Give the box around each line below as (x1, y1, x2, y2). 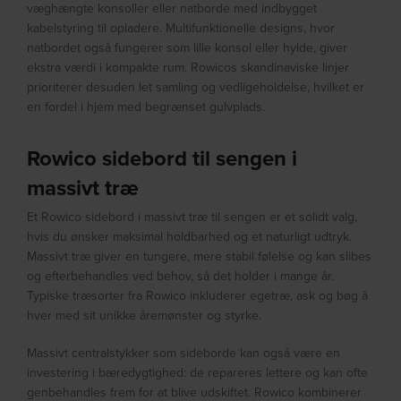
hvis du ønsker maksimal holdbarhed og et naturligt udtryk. (27, 227, 353, 246)
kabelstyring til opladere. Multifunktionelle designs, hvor (27, 19, 336, 38)
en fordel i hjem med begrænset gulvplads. (27, 98, 266, 116)
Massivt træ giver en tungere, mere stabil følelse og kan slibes (27, 247, 372, 266)
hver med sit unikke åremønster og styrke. (27, 306, 262, 325)
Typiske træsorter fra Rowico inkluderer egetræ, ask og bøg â (27, 286, 369, 305)
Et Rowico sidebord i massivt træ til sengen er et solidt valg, (27, 208, 358, 226)
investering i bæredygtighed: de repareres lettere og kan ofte (27, 363, 369, 382)
